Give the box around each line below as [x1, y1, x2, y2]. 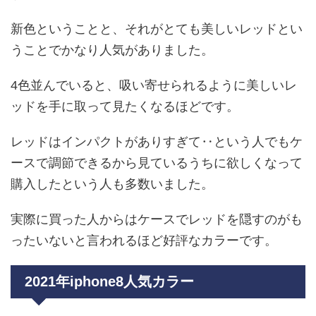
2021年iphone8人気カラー [25, 274, 194, 290]
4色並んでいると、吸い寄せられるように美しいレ [11, 78, 297, 93]
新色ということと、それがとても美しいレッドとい [11, 22, 303, 37]
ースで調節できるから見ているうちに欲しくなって [11, 156, 303, 171]
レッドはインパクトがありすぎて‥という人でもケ [11, 135, 303, 150]
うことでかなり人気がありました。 [11, 43, 214, 58]
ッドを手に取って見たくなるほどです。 [11, 99, 239, 114]
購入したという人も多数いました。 [11, 177, 214, 192]
